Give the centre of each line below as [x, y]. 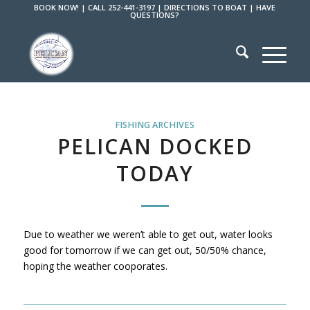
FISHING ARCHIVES [155, 125]
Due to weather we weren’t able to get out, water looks [148, 234]
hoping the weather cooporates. [95, 266]
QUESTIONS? [155, 15]
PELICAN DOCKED [155, 146]
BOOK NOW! [57, 7]
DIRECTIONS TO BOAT [206, 7]
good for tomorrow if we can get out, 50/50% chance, [145, 250]
